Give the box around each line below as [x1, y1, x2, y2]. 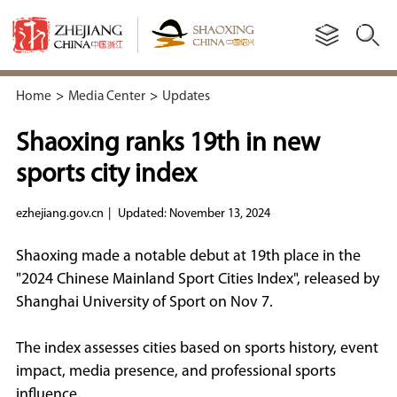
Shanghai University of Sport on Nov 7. [15, 294, 273, 310]
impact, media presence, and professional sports [15, 364, 336, 380]
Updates [161, 89, 210, 104]
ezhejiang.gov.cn [15, 206, 104, 221]
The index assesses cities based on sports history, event [15, 341, 378, 357]
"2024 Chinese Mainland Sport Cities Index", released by [15, 271, 379, 287]
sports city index [15, 161, 197, 188]
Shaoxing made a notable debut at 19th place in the [15, 248, 361, 264]
